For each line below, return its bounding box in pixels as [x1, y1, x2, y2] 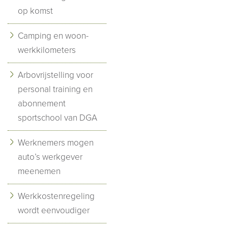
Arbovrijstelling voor [18, 69, 93, 80]
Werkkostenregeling [18, 190, 95, 202]
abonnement [18, 98, 66, 109]
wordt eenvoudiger [18, 205, 90, 216]
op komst [18, 5, 53, 16]
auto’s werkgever [18, 151, 82, 162]
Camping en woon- [18, 30, 89, 41]
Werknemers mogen [18, 137, 94, 148]
